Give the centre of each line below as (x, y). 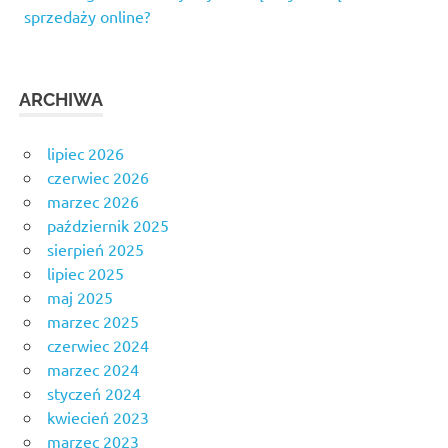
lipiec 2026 (85, 153)
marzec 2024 (93, 369)
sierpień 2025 (95, 249)
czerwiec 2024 (98, 345)
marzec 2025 (93, 321)
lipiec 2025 (85, 273)
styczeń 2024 (94, 393)
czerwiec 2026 (98, 177)
